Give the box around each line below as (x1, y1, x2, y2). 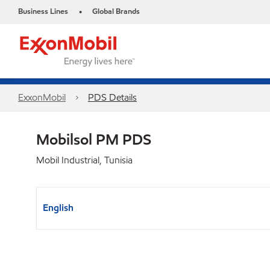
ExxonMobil (18, 91, 66, 104)
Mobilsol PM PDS (36, 130, 151, 149)
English (43, 201, 74, 214)
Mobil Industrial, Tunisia (36, 154, 133, 166)
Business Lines (18, 6, 68, 17)
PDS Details (87, 91, 137, 104)
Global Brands (92, 6, 140, 17)
